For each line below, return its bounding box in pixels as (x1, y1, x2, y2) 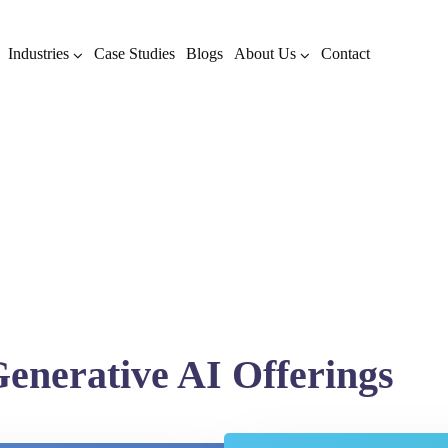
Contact (321, 45, 371, 62)
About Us (234, 45, 297, 62)
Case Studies (94, 45, 176, 62)
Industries (8, 45, 70, 62)
